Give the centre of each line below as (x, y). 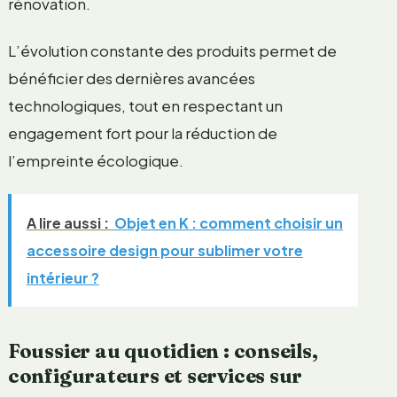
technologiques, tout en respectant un (145, 105)
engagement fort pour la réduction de (142, 132)
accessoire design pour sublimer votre (164, 250)
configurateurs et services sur (155, 375)
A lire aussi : (67, 222)
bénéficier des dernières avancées (131, 78)
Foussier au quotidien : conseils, (163, 350)
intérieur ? (62, 277)
